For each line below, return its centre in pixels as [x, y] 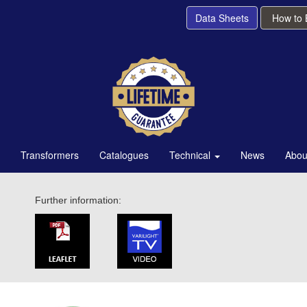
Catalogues [124, 155]
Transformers [50, 155]
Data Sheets [222, 18]
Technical [191, 155]
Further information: [78, 200]
